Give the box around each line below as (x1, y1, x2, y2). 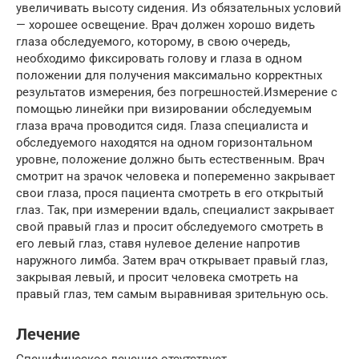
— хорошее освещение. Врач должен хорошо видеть (16, 17, 315, 32)
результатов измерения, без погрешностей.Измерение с (16, 84, 337, 99)
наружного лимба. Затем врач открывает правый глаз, (16, 252, 328, 268)
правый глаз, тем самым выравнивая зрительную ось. (16, 286, 329, 301)
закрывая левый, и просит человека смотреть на (16, 269, 298, 284)
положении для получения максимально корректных (16, 67, 322, 83)
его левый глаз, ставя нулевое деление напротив (16, 236, 301, 251)
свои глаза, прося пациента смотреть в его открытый (16, 185, 324, 200)
